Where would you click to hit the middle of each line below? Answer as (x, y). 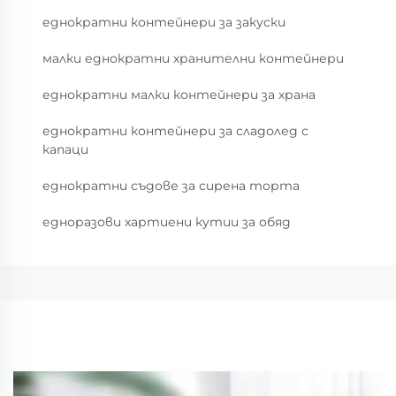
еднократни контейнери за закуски (164, 22)
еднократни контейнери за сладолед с (175, 131)
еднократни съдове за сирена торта (171, 186)
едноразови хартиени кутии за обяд (167, 222)
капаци (65, 149)
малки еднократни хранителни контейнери (193, 58)
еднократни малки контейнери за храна (179, 95)
